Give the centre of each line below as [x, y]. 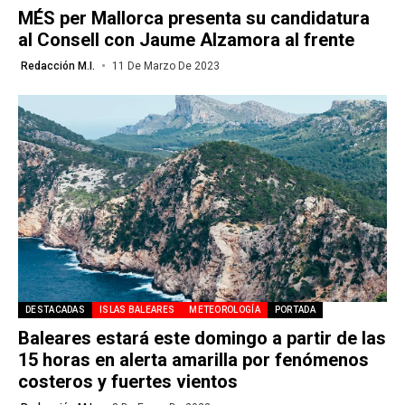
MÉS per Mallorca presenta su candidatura [194, 18]
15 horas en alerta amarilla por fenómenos [193, 360]
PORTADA [295, 310]
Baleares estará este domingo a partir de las [202, 338]
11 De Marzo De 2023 [165, 66]
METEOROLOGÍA [225, 310]
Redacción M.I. [58, 66]
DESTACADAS [55, 310]
